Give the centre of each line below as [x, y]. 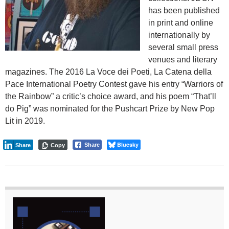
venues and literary [183, 60]
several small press [183, 48]
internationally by [179, 35]
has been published [184, 11]
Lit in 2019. [25, 121]
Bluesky [128, 145]
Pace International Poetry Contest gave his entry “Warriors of [114, 84]
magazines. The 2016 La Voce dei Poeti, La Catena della [108, 72]
